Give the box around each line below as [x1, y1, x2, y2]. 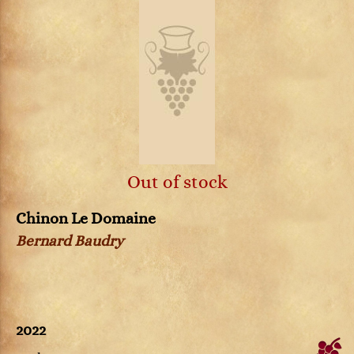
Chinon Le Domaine [16, 210, 156, 228]
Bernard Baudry [16, 233, 123, 250]
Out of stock [126, 171, 228, 193]
